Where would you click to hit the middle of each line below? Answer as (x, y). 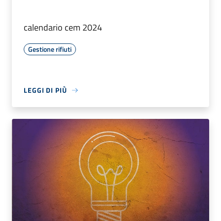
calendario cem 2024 (63, 28)
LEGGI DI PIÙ (45, 90)
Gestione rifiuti (50, 49)
